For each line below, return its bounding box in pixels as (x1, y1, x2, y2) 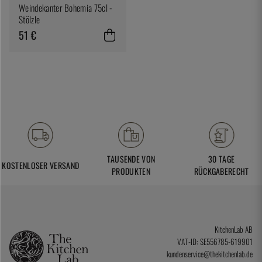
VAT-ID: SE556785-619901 (177, 236, 253, 248)
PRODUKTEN (112, 165, 150, 178)
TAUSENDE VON (106, 153, 156, 166)
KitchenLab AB (215, 223, 253, 236)
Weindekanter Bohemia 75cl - (19, 1, 113, 14)
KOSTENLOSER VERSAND (2, 158, 80, 171)
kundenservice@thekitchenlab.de (167, 248, 253, 260)
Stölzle (19, 13, 40, 26)
